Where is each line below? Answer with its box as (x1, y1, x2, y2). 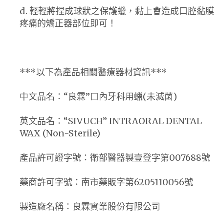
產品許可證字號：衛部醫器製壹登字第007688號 (20, 152, 210, 163)
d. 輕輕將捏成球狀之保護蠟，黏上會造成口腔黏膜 (20, 5, 214, 17)
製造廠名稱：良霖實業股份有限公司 (20, 200, 160, 212)
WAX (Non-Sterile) (20, 127, 100, 139)
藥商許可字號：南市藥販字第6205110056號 (20, 176, 193, 188)
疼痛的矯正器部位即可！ (20, 17, 116, 29)
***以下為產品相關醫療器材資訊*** (20, 66, 167, 78)
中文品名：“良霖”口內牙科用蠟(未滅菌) (20, 90, 177, 102)
